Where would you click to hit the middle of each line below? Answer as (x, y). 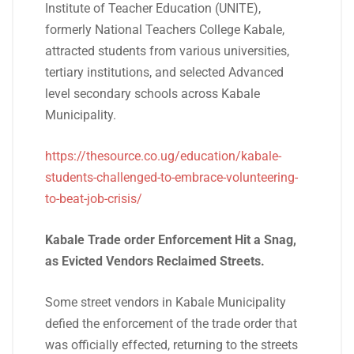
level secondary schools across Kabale (153, 94)
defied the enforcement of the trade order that (171, 324)
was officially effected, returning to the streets (171, 345)
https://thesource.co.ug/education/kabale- (163, 156)
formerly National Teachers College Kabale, (165, 30)
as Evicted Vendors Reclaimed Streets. (155, 261)
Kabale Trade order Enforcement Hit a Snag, (171, 240)
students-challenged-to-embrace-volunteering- (171, 177)
